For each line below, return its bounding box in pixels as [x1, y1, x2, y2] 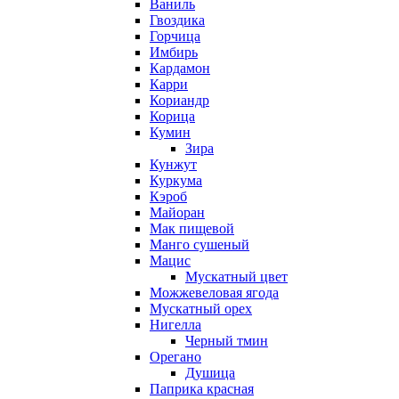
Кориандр [150, 93, 209, 108]
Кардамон [150, 61, 210, 76]
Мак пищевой [150, 221, 234, 236]
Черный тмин [185, 333, 268, 348]
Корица [150, 109, 195, 124]
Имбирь [150, 45, 198, 60]
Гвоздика [150, 12, 205, 28]
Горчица [150, 28, 200, 44]
